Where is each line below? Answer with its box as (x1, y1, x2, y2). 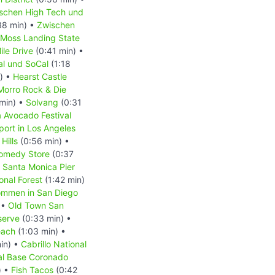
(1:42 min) (42, 174, 85, 185)
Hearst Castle (13, 71, 67, 82)
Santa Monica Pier (2, 161, 75, 172)
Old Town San (8, 199, 64, 211)
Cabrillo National (21, 238, 87, 249)
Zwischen (37, 19, 75, 30)
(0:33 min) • (20, 212, 71, 223)
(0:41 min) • (33, 45, 83, 56)
